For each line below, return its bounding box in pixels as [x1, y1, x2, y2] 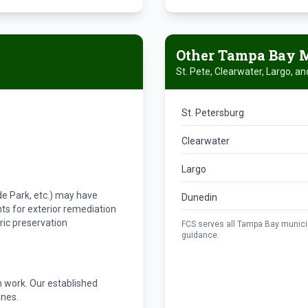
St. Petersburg [181, 107, 244, 118]
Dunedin [181, 192, 217, 203]
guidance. [181, 230, 219, 240]
